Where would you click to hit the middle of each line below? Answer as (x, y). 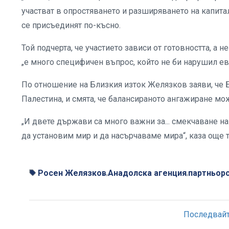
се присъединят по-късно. (71, 25)
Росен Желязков (72, 173)
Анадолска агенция (147, 173)
